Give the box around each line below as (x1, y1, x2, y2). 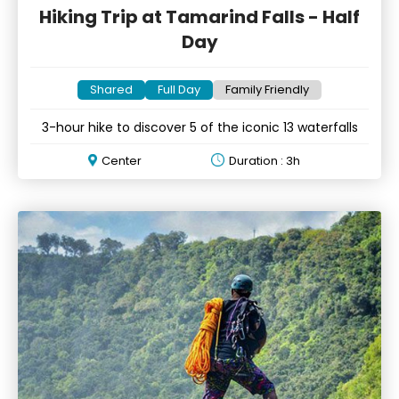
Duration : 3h (228, 151, 300, 169)
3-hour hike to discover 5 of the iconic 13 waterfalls (41, 118, 358, 136)
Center (102, 151, 142, 169)
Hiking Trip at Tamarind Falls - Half (39, 4, 360, 29)
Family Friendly (225, 80, 309, 98)
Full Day (158, 80, 200, 98)
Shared (90, 80, 133, 98)
